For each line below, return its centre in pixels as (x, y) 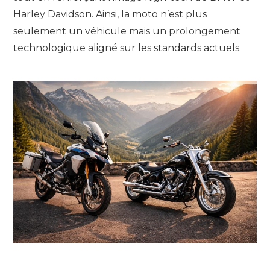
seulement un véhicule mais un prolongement (127, 31)
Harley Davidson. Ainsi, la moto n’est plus (110, 14)
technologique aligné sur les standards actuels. (127, 48)
